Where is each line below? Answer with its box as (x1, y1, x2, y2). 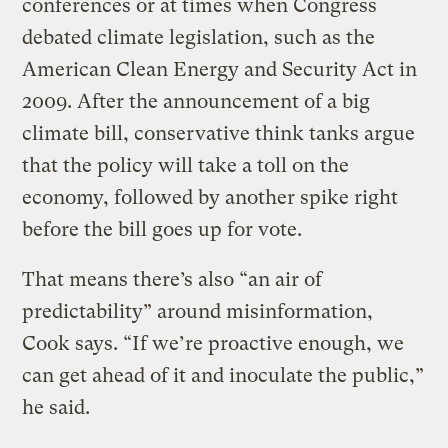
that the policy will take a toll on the (22, 154, 350, 178)
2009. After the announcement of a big (22, 90, 371, 114)
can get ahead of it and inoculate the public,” (22, 364, 425, 388)
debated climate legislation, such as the (22, 26, 376, 50)
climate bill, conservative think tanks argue (22, 122, 416, 146)
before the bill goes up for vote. (22, 218, 303, 242)
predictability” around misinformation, (22, 300, 374, 324)
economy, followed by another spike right (22, 186, 399, 210)
